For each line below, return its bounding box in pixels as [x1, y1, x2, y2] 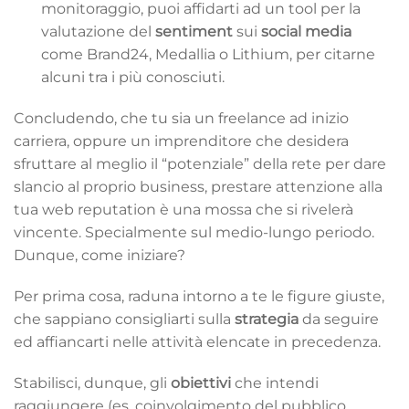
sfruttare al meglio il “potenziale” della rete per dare [14, 154, 386, 173]
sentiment [155, 22, 233, 40]
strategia [235, 309, 302, 328]
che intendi [235, 373, 319, 392]
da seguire [302, 309, 379, 328]
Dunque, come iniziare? [14, 246, 185, 264]
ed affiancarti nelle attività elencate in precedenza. [14, 332, 381, 351]
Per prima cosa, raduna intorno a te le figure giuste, [14, 287, 384, 305]
